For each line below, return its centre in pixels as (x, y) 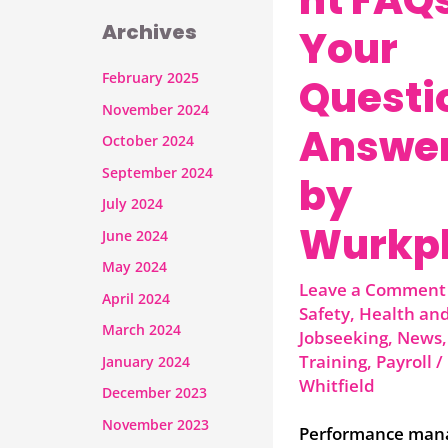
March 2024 (141, 330)
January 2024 (146, 361)
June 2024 (135, 235)
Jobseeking (343, 337)
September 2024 (157, 172)
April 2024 (136, 298)
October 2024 (148, 141)
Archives (149, 32)
